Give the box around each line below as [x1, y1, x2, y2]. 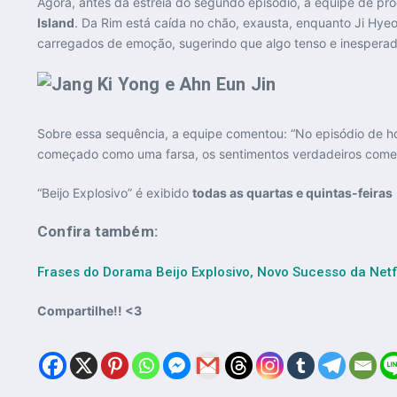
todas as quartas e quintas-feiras [192, 185, 393, 201]
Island [37, 15, 74, 31]
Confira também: [37, 222, 158, 241]
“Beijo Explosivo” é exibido [37, 185, 192, 201]
